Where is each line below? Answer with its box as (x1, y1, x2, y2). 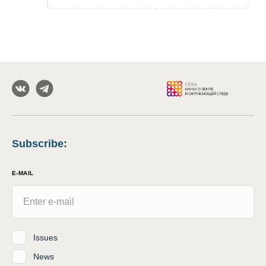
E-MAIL (12, 170, 34, 177)
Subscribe (12, 138, 64, 150)
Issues (33, 232, 58, 242)
